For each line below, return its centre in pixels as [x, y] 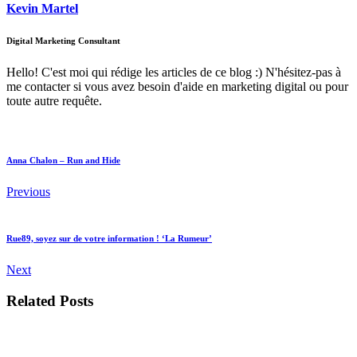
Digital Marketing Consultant [63, 41]
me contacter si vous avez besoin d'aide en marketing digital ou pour [177, 87]
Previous [28, 192]
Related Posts [50, 301]
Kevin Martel [42, 9]
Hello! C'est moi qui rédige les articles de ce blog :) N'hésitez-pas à [174, 73]
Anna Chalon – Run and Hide [63, 161]
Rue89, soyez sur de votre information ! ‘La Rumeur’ [109, 239]
